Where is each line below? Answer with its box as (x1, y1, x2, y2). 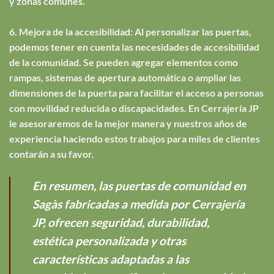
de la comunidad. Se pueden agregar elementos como (9, 56, 238, 68)
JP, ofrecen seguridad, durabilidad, (32, 215, 209, 229)
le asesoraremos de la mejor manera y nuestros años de (9, 117, 247, 129)
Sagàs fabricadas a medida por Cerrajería (32, 196, 245, 211)
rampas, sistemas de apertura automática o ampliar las (9, 71, 241, 83)
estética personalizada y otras (32, 233, 186, 248)
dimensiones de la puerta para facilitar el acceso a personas (9, 86, 264, 98)
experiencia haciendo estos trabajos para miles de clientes (9, 132, 260, 144)
